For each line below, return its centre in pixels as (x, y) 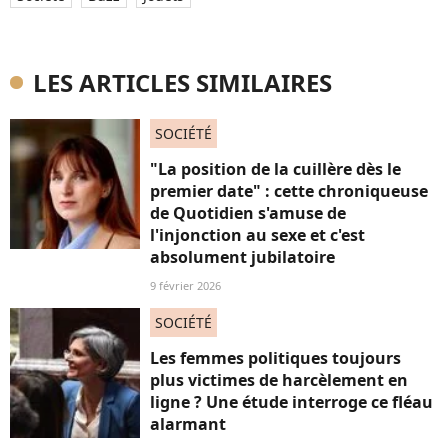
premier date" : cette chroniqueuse (289, 191)
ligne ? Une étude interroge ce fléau (291, 402)
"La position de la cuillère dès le (275, 169)
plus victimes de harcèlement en (279, 380)
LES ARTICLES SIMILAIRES (182, 82)
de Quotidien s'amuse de (248, 213)
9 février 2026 (185, 285)
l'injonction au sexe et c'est (257, 235)
